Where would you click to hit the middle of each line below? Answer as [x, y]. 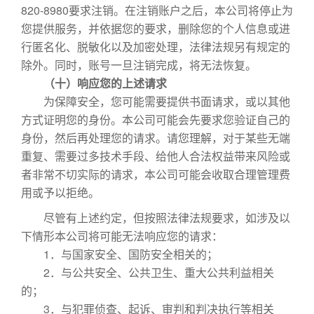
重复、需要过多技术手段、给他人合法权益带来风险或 [156, 156]
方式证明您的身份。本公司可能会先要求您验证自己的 [156, 120]
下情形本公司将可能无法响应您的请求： [122, 236]
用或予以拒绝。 [60, 192]
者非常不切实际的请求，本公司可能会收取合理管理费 [156, 174]
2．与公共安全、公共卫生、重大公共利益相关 [148, 272]
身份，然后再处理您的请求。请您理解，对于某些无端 [156, 138]
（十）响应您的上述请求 [105, 83]
